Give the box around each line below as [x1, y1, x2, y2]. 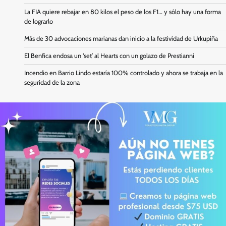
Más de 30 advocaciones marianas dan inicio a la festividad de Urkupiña [24, 34, 218, 42]
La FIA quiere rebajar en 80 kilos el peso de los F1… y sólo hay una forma [24, 8, 221, 16]
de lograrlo [24, 17, 53, 25]
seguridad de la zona [24, 78, 80, 86]
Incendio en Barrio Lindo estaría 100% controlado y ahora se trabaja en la [24, 69, 223, 77]
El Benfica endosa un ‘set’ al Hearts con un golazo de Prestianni [24, 51, 194, 60]
